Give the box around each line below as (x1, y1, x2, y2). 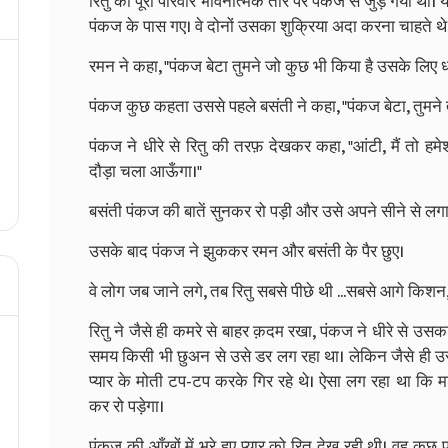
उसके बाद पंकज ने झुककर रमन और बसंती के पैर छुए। (89, 237, 404, 266)
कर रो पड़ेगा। (89, 392, 164, 421)
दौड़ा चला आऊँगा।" (89, 157, 202, 186)
